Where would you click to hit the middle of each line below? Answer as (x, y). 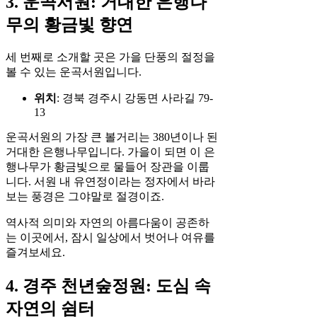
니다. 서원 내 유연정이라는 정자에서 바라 (110, 181)
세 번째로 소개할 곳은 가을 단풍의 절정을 (110, 57)
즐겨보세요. (35, 252)
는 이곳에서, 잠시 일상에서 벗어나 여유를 (110, 237)
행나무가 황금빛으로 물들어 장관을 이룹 (108, 166)
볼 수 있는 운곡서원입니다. (74, 71)
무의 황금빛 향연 (69, 24)
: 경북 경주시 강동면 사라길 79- (135, 98)
